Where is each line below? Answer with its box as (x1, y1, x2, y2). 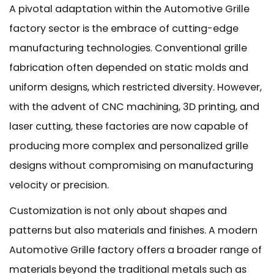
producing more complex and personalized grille (9, 139, 248, 153)
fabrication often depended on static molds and (9, 61, 248, 75)
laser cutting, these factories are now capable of (9, 119, 248, 133)
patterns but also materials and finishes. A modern (9, 223, 257, 237)
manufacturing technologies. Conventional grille (9, 41, 247, 55)
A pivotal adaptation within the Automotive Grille (9, 2, 250, 16)
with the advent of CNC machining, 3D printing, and (9, 100, 259, 114)
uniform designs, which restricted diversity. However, (9, 80, 262, 94)
